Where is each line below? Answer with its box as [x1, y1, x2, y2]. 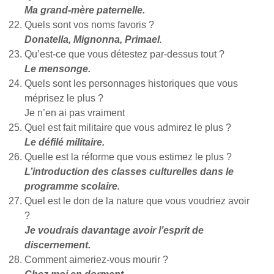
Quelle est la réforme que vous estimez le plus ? [24, 152, 232, 162]
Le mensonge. [24, 64, 91, 74]
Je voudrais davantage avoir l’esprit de [24, 225, 204, 235]
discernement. [24, 240, 91, 250]
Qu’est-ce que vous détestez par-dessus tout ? [24, 49, 224, 59]
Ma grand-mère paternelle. [24, 5, 145, 15]
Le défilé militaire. [24, 137, 105, 147]
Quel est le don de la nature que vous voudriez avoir [24, 196, 250, 206]
